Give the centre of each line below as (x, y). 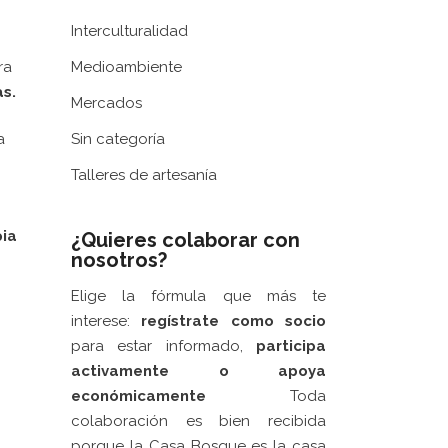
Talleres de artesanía (144, 175)
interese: (106, 321)
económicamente (138, 396)
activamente (145, 371)
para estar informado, (163, 346)
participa (291, 346)
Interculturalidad (129, 31)
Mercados (106, 103)
